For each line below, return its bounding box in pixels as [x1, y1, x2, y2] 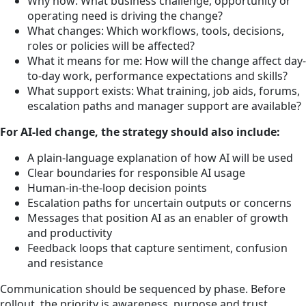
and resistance [27, 255, 103, 270]
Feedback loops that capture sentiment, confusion [27, 240, 288, 255]
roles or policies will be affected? [27, 38, 195, 53]
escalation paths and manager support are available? [27, 98, 301, 113]
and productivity [27, 225, 112, 240]
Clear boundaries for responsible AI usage [27, 165, 245, 180]
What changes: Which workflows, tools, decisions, [27, 23, 284, 38]
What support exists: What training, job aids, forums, [27, 83, 300, 98]
